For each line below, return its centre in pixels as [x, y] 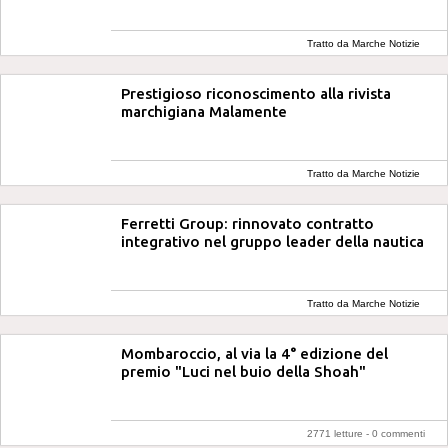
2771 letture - [339, 433]
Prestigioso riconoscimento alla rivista [256, 93]
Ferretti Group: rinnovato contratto [247, 223]
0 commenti [398, 433]
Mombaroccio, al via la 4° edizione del [254, 353]
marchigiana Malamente [204, 111]
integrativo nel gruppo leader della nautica [272, 241]
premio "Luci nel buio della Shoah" [243, 371]
